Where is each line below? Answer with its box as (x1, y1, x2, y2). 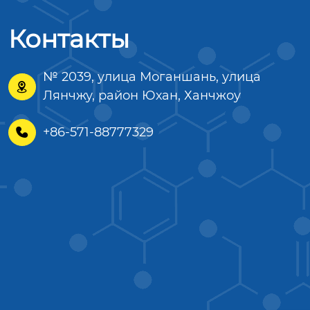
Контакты (8, 24, 129, 54)
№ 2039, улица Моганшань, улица (43, 69, 261, 84)
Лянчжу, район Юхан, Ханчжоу (43, 88, 241, 103)
